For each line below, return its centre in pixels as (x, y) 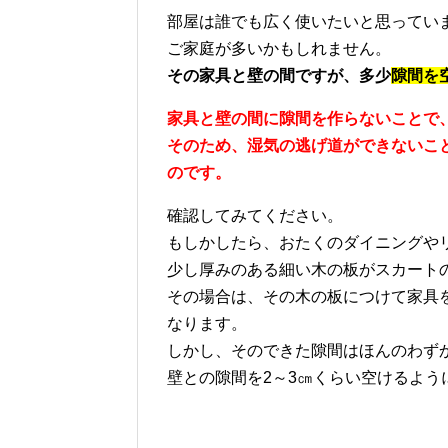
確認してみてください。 (255, 216)
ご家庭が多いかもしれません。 (279, 49)
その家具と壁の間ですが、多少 (279, 76)
